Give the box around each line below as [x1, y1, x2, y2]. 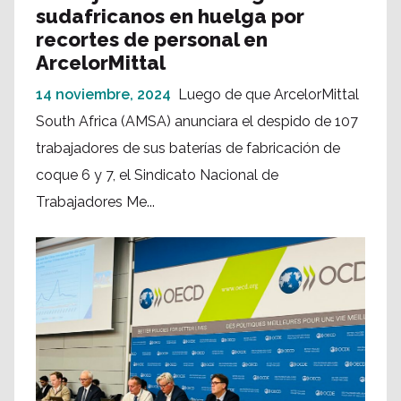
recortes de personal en [36, 28, 268, 52]
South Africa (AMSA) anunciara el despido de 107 [36, 113, 358, 131]
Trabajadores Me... [36, 193, 155, 211]
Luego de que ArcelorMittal [178, 86, 359, 104]
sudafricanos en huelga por [36, 4, 304, 29]
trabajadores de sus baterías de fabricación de [36, 140, 340, 158]
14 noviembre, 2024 [36, 86, 171, 104]
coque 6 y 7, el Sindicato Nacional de [36, 166, 278, 184]
